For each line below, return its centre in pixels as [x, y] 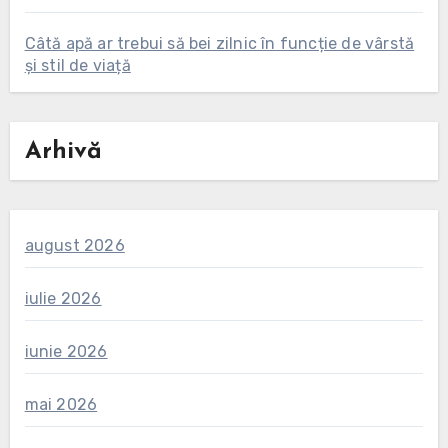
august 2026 [74, 245]
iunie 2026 [66, 351]
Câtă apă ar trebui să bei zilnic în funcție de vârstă [219, 44]
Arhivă [63, 152]
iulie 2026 [63, 298]
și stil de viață [77, 66]
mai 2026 [61, 404]
